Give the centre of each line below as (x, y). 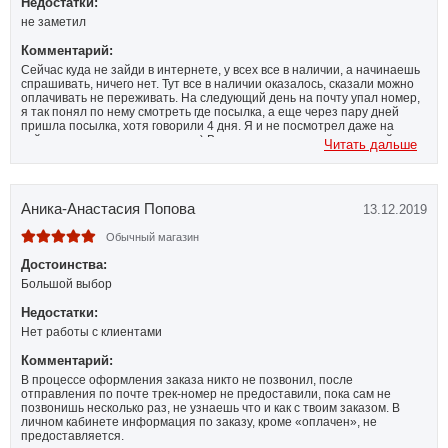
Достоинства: (64, 264)
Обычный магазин (152, 236)
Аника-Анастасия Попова (108, 208)
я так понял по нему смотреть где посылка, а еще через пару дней (210, 111)
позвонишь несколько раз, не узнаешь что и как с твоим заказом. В (210, 407)
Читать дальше (370, 144)
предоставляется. (72, 435)
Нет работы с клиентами (91, 331)
